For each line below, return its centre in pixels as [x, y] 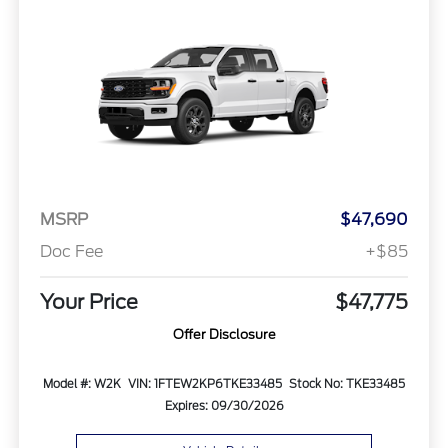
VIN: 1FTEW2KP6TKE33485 [204, 383]
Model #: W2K [82, 383]
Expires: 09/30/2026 [224, 405]
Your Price [88, 301]
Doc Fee [71, 251]
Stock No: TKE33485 [346, 383]
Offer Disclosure [224, 334]
